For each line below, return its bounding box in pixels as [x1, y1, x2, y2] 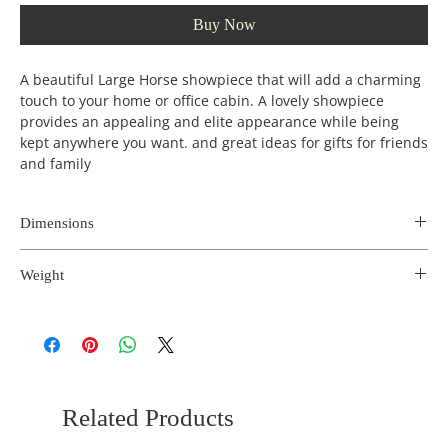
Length [34, 260, 80, 280]
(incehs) [104, 281, 156, 301]
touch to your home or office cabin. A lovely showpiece [20, 90, 384, 110]
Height [181, 260, 225, 280]
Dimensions [20, 214, 94, 231]
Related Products [62, 403, 235, 431]
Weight [20, 266, 64, 283]
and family [20, 153, 91, 173]
